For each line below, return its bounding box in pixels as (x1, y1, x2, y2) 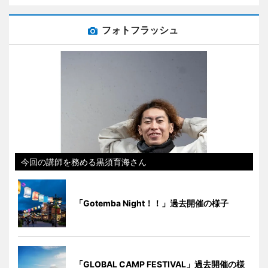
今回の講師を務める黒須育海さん (21, 156, 147, 167)
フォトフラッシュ (102, 23, 178, 36)
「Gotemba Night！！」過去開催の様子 (75, 197, 229, 208)
